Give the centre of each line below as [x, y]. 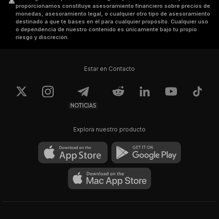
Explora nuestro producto [109, 129]
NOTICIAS [83, 105]
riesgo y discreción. [42, 37]
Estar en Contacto [109, 69]
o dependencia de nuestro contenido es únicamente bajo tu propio [106, 29]
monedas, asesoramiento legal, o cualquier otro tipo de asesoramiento [113, 14]
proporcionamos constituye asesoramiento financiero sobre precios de [113, 6]
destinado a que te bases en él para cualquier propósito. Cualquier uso [112, 22]
